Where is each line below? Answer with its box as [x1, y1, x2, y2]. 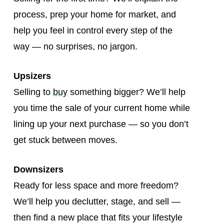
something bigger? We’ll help [67, 87, 185, 97]
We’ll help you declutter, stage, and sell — [13, 196, 180, 207]
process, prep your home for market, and [13, 9, 176, 20]
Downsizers [13, 164, 63, 175]
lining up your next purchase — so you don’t [13, 119, 188, 129]
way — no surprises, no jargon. [13, 41, 137, 52]
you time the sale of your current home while [13, 103, 190, 113]
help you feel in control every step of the [13, 25, 172, 36]
